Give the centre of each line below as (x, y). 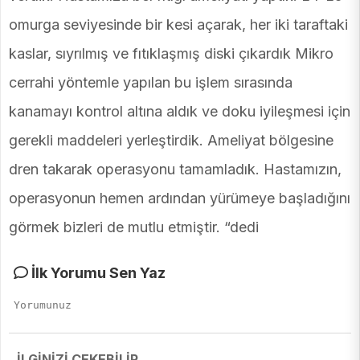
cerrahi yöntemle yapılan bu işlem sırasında (151, 83)
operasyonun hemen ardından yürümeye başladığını (180, 198)
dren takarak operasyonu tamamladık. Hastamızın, (175, 170)
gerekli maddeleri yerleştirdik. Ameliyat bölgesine (171, 141)
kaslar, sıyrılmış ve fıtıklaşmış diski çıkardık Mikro (171, 54)
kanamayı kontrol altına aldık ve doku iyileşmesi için (180, 112)
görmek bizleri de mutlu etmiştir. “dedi (134, 227)
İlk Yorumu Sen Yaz (97, 273)
